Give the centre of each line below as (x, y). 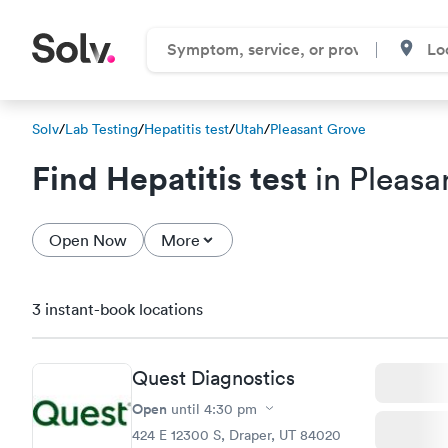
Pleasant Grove (318, 129)
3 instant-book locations (117, 309)
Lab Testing (101, 129)
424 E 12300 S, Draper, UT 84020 (236, 434)
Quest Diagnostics (213, 377)
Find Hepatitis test (169, 177)
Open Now (88, 240)
